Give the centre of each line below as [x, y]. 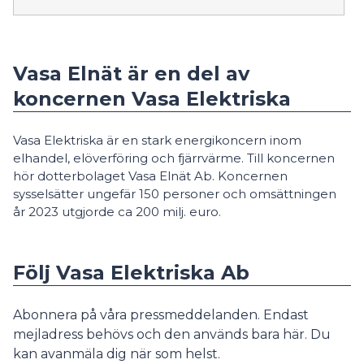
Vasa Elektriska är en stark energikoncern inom [157, 140]
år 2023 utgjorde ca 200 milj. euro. [117, 211]
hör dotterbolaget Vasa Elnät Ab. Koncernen [150, 175]
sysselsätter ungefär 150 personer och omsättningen [175, 193]
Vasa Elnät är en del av [131, 73]
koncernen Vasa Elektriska [152, 98]
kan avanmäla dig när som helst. [117, 353]
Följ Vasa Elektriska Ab [131, 272]
